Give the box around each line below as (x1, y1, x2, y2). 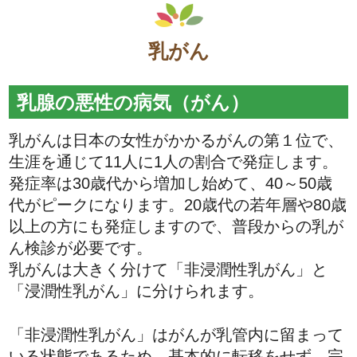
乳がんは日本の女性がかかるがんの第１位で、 (9, 131, 344, 150)
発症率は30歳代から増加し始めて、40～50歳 (9, 175, 333, 193)
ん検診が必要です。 (9, 239, 153, 257)
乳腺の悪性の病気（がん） (17, 91, 249, 113)
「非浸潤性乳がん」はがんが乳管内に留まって (9, 326, 344, 344)
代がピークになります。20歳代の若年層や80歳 (9, 196, 347, 214)
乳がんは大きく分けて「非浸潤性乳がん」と (9, 261, 328, 279)
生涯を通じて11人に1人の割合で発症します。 (9, 153, 339, 171)
